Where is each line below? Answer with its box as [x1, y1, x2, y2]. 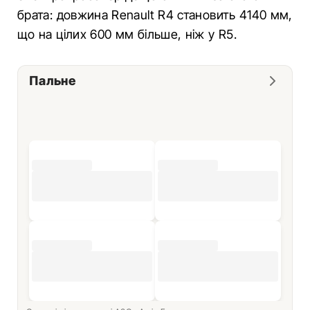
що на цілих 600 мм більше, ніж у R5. [17, 27, 237, 42]
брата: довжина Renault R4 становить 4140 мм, [17, 8, 293, 22]
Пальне [29, 73, 76, 88]
